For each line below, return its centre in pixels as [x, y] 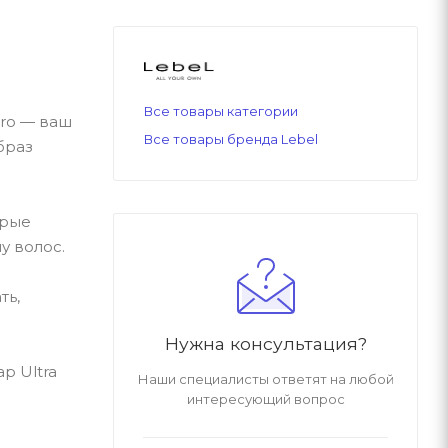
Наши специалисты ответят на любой [265, 378]
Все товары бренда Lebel [231, 138]
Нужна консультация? [265, 343]
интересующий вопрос [265, 398]
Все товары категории [221, 110]
